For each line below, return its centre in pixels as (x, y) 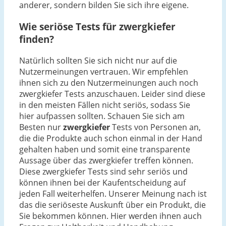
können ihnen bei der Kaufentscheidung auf (102, 182)
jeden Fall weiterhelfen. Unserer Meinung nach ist (113, 193)
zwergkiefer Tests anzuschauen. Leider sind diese (112, 94)
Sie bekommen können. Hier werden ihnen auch (110, 216)
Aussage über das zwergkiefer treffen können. (106, 160)
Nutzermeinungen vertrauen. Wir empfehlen (104, 71)
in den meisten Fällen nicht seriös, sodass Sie (105, 105)
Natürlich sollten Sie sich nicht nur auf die (98, 60)
